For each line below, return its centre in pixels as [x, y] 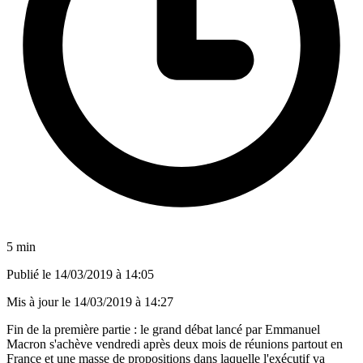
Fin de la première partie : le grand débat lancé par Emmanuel [163, 329]
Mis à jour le [40, 301]
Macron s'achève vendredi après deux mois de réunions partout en [175, 344]
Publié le [30, 274]
